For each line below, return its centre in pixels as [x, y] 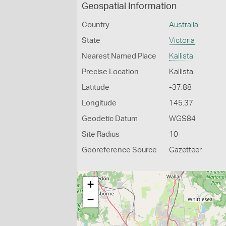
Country [96, 25]
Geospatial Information [129, 7]
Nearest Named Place [119, 56]
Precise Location [110, 72]
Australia [184, 25]
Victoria [182, 41]
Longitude [99, 103]
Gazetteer [186, 150]
